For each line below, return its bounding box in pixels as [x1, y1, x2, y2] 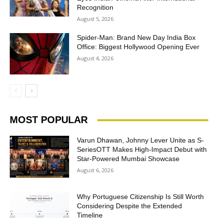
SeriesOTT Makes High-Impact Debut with [77, 145, 207, 154]
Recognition [77, 3, 114, 11]
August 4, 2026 [77, 54, 114, 62]
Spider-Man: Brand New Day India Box [77, 33, 196, 41]
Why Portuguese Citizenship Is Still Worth [77, 193, 204, 201]
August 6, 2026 [77, 166, 114, 174]
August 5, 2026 [77, 15, 114, 22]
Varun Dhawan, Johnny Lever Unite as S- [77, 136, 204, 145]
